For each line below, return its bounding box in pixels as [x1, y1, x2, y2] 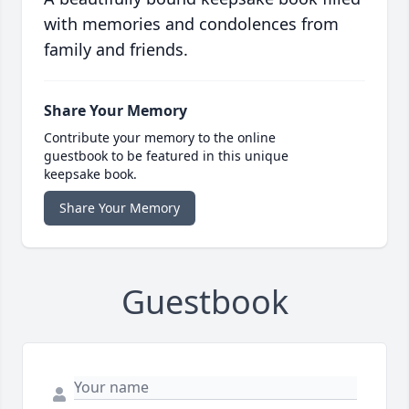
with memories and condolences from [44, 13, 339, 36]
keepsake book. [44, 165, 137, 184]
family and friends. [44, 38, 188, 61]
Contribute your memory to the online [44, 129, 276, 147]
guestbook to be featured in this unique [44, 147, 288, 165]
